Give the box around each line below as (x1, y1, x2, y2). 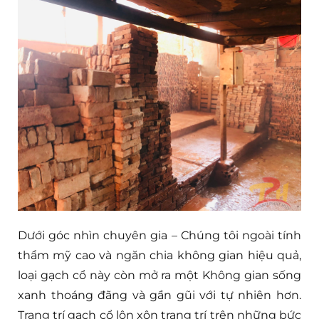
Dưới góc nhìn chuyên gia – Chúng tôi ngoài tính (18, 228, 301, 242)
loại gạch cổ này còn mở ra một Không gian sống (18, 268, 301, 282)
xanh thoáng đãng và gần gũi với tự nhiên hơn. (18, 288, 301, 302)
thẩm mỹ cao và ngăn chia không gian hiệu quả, (18, 248, 301, 262)
